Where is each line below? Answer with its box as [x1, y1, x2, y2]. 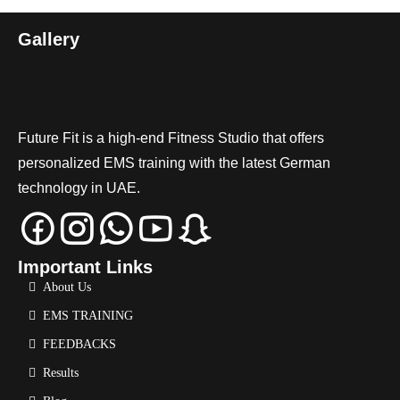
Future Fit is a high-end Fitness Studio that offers [18, 129, 324, 146]
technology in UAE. [18, 179, 140, 196]
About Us [43, 279, 91, 294]
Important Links [18, 256, 153, 277]
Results [43, 365, 79, 379]
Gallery [18, 29, 79, 49]
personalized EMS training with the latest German [18, 154, 330, 171]
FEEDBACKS [43, 337, 116, 351]
